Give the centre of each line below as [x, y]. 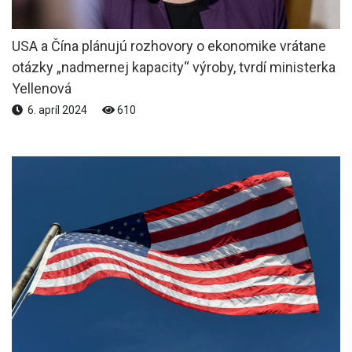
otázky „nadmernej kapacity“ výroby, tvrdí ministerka [174, 67]
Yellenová [42, 88]
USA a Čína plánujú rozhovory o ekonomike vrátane [169, 46]
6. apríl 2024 [56, 110]
